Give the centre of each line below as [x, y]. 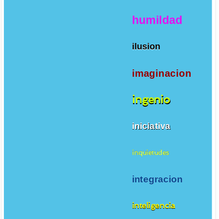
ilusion [146, 47]
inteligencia [153, 206]
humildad [157, 20]
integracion [157, 179]
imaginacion [162, 73]
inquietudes [150, 153]
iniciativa [151, 126]
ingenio [151, 100]
